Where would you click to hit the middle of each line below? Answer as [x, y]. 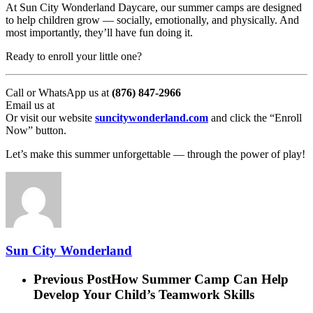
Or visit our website [50, 117]
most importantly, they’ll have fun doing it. [99, 32]
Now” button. [36, 130]
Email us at [30, 105]
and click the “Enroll [255, 117]
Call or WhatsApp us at [59, 92]
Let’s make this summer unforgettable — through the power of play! [155, 154]
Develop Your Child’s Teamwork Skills [144, 295]
